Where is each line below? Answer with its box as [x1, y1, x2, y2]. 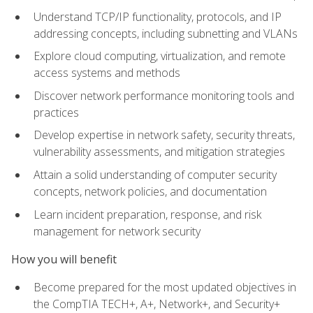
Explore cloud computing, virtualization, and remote [34, 48, 286, 64]
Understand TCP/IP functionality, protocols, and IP [34, 8, 282, 24]
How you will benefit [11, 251, 117, 267]
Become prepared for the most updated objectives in [34, 279, 296, 296]
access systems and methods [34, 65, 180, 81]
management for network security [34, 223, 201, 239]
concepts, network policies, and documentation [34, 184, 267, 200]
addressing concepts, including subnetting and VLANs [34, 25, 298, 41]
